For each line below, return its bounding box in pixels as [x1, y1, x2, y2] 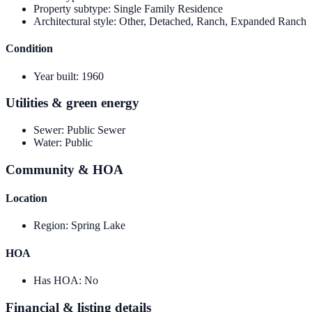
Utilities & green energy [6, 95, 139, 111]
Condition [6, 42, 53, 55]
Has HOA [33, 274, 79, 286]
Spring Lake [71, 219, 125, 232]
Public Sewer [67, 124, 125, 136]
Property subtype [33, 3, 108, 15]
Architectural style [33, 15, 114, 28]
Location [6, 192, 47, 205]
